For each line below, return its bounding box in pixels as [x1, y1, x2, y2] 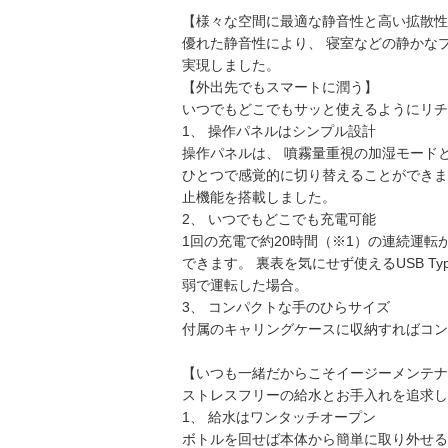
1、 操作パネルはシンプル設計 [182, 122, 376, 139]
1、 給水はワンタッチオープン [182, 408, 376, 425]
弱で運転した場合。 [182, 276, 308, 293]
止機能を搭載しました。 [182, 188, 336, 205]
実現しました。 [182, 56, 280, 73]
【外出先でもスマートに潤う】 [182, 78, 378, 95]
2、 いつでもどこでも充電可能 [182, 210, 376, 227]
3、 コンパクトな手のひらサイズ [182, 298, 390, 315]
